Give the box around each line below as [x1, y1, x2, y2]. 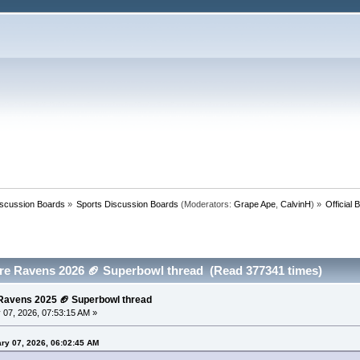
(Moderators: [178, 198, 235, 209]
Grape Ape [234, 198, 276, 209]
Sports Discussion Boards [76, 198, 179, 209]
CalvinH [280, 198, 312, 209]
